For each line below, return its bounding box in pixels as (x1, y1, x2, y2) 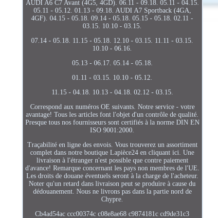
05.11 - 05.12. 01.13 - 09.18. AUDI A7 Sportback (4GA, (33, 6, 191, 14)
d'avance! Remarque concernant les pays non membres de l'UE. (25, 164, 200, 172)
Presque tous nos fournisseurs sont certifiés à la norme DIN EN (25, 118, 200, 126)
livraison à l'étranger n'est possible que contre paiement (36, 156, 188, 164)
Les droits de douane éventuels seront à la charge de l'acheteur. (26, 172, 199, 180)
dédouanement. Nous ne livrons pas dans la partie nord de (33, 187, 192, 195)
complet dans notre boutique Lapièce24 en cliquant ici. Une (30, 148, 195, 156)
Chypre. (101, 195, 124, 203)
